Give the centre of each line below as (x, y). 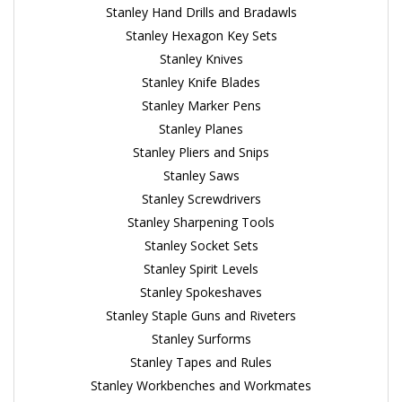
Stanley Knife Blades (201, 82)
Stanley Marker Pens (201, 105)
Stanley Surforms (201, 339)
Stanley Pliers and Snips (201, 152)
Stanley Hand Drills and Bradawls (201, 12)
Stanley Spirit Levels (201, 269)
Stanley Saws (201, 175)
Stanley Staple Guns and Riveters (201, 315)
